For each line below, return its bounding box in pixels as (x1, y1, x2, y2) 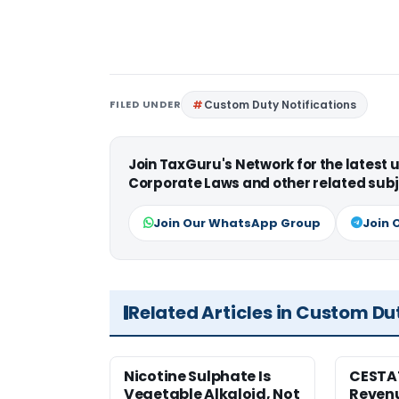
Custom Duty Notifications (204, 97, 357, 113)
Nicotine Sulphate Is (124, 366, 271, 387)
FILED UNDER (110, 97, 182, 112)
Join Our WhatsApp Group (153, 215, 321, 232)
